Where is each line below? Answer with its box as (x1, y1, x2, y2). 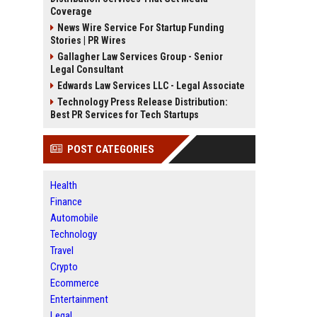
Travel (50, 244, 74, 257)
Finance (50, 195, 82, 208)
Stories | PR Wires (50, 35, 126, 46)
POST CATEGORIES (67, 143, 154, 156)
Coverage (50, 6, 92, 17)
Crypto (50, 260, 78, 273)
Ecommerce (50, 277, 99, 289)
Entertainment (50, 293, 108, 306)
